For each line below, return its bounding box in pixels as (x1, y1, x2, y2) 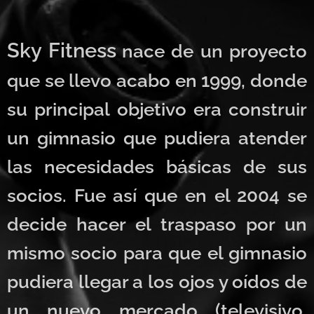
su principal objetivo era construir (7, 98, 307, 120)
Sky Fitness (7, 38, 117, 62)
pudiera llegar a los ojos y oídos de (7, 271, 307, 292)
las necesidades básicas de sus (7, 156, 307, 177)
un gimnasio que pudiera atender (7, 127, 307, 149)
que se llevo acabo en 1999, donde (7, 69, 307, 91)
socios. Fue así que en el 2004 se (7, 184, 307, 206)
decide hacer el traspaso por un (7, 213, 307, 235)
